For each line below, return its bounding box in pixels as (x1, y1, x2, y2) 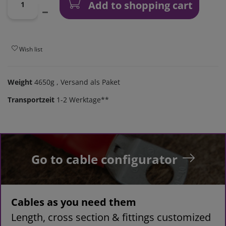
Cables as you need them (11, 195, 136, 209)
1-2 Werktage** (56, 95, 109, 105)
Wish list (19, 44, 42, 53)
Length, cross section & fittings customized (11, 210, 211, 224)
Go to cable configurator (31, 151, 178, 168)
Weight (8, 77, 34, 87)
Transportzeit (8, 95, 54, 105)
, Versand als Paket (54, 77, 120, 87)
